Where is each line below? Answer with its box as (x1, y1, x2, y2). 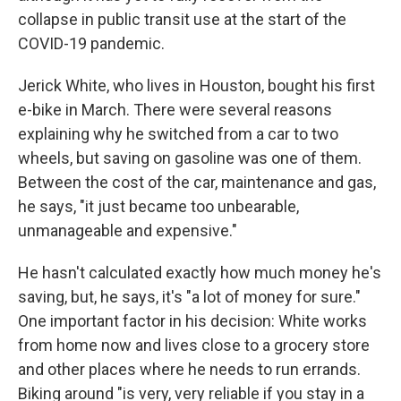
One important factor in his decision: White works (18, 311, 367, 331)
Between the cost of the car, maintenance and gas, (18, 173, 376, 192)
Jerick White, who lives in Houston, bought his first (18, 76, 375, 96)
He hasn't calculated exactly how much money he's (18, 263, 381, 283)
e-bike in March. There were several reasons (18, 100, 332, 120)
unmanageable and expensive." (18, 221, 237, 241)
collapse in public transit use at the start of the (18, 10, 346, 30)
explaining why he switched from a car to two (18, 124, 338, 144)
